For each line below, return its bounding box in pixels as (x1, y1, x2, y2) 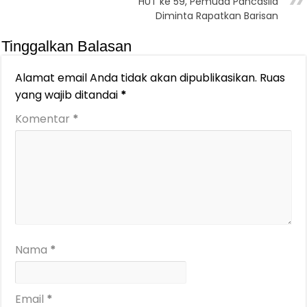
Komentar (15, 111, 73, 127)
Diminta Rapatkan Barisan (155, 9, 278, 23)
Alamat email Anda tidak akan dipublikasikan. (15, 70, 258, 86)
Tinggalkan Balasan (1, 38, 132, 56)
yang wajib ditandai (15, 87, 121, 103)
